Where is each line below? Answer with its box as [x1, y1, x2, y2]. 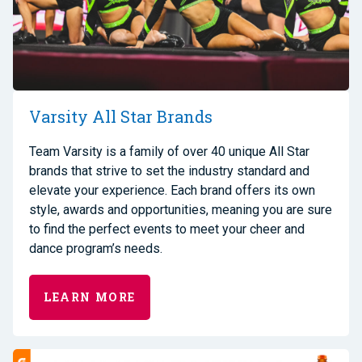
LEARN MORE [44, 289, 136, 305]
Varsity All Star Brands [29, 106, 213, 128]
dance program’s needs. [29, 241, 162, 257]
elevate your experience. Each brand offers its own [29, 183, 315, 199]
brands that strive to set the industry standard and [29, 163, 309, 179]
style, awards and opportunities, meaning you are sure [29, 202, 332, 218]
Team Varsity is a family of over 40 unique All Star [29, 144, 309, 160]
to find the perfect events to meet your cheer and [29, 221, 305, 238]
